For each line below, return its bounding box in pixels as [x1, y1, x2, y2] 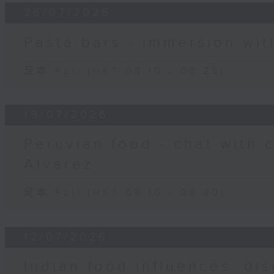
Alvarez [24, 156, 94, 174]
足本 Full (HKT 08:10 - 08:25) [24, 65, 226, 77]
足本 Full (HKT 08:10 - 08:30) [24, 187, 227, 199]
